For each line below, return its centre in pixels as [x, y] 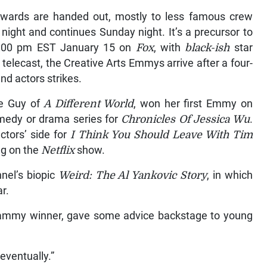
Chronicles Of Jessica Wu [185, 119]
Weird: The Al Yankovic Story [133, 176]
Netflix [59, 150]
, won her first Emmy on [193, 104]
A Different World [89, 104]
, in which [230, 176]
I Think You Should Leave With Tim [161, 135]
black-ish [207, 48]
